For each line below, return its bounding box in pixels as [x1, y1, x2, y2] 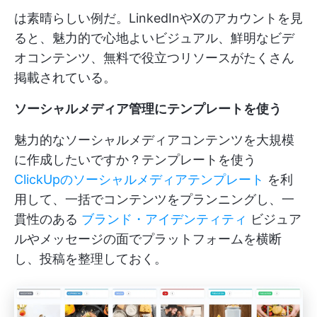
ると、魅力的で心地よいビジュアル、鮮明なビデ [14, 30, 294, 46]
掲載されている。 [14, 70, 116, 86]
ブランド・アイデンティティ [81, 212, 247, 227]
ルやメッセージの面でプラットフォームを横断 [14, 231, 282, 247]
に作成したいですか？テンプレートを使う [14, 152, 256, 168]
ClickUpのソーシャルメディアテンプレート [14, 172, 264, 188]
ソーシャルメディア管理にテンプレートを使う [14, 101, 282, 117]
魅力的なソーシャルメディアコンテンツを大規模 [14, 132, 294, 148]
